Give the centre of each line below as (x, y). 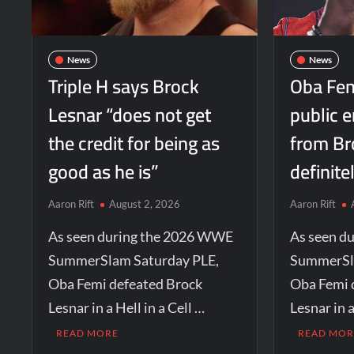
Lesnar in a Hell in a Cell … (127, 308)
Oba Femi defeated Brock (126, 284)
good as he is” (104, 172)
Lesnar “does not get (130, 115)
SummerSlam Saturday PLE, (134, 260)
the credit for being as (134, 144)
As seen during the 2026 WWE (141, 237)
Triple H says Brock (124, 87)
